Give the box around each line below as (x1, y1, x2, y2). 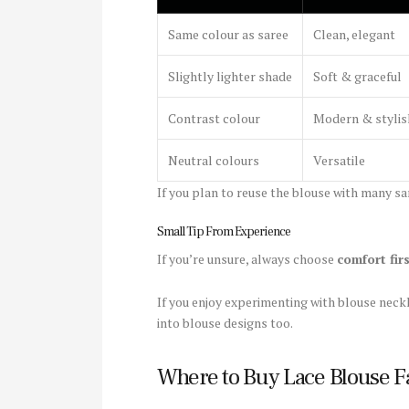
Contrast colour (168, 110, 260, 128)
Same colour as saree (168, 26, 288, 44)
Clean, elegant (313, 26, 395, 44)
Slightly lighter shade (168, 68, 292, 86)
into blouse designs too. (157, 313, 293, 331)
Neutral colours (168, 152, 259, 170)
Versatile (313, 152, 365, 170)
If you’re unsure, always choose (157, 250, 337, 268)
